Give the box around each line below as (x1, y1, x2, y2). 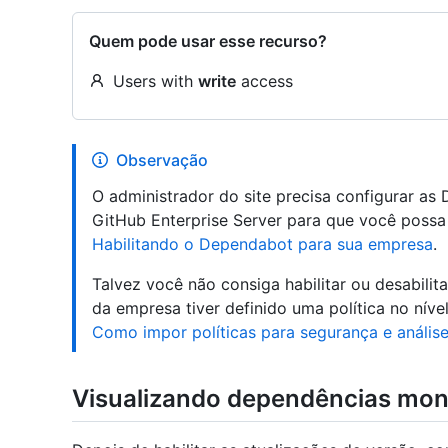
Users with (113, 71, 198, 91)
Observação (116, 150, 208, 170)
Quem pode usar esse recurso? (89, 31, 327, 51)
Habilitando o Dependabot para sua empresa (92, 234, 433, 254)
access (236, 71, 293, 91)
